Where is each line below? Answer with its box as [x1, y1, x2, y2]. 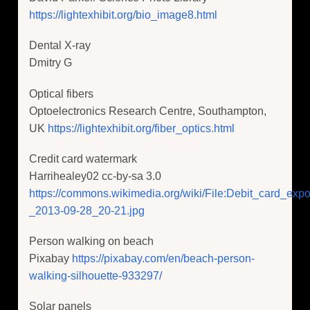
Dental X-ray [29, 39, 91, 52]
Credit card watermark [29, 152, 137, 165]
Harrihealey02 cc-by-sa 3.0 [29, 170, 161, 182]
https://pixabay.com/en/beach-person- [72, 252, 255, 264]
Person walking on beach [29, 235, 154, 247]
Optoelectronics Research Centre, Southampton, [29, 104, 266, 117]
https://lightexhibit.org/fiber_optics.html [48, 122, 235, 134]
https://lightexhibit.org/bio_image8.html [29, 9, 217, 21]
